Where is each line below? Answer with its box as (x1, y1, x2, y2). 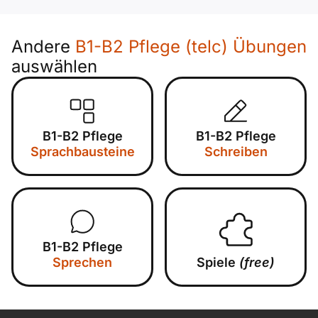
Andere (11, 36, 75, 57)
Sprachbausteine (30, 144, 135, 160)
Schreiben (204, 144, 268, 160)
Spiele (197, 255, 239, 270)
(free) (239, 255, 275, 270)
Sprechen (53, 255, 112, 270)
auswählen (11, 56, 97, 77)
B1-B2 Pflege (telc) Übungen (75, 36, 307, 57)
